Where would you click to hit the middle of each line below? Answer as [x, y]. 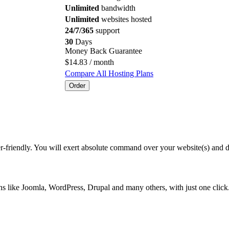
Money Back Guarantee [104, 51]
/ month [101, 62]
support [107, 30]
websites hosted [125, 19]
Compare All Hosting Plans [109, 73]
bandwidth [117, 8]
